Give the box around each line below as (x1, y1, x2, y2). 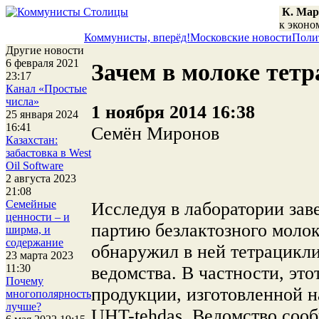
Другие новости (6, 44, 87, 56)
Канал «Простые (6, 83, 87, 95)
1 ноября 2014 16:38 (91, 101, 255, 122)
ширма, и (6, 224, 51, 236)
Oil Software (6, 159, 63, 172)
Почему (6, 275, 43, 287)
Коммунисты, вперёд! (84, 31, 190, 43)
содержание (6, 236, 63, 249)
